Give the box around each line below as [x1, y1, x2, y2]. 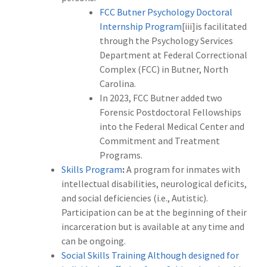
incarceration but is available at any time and [61, 221, 244, 233]
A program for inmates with [125, 163, 240, 176]
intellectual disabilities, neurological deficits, [61, 178, 247, 190]
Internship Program [100, 20, 182, 33]
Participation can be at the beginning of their [61, 206, 247, 219]
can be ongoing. [61, 235, 126, 247]
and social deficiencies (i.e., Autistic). [61, 192, 208, 204]
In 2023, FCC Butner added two [100, 92, 222, 104]
